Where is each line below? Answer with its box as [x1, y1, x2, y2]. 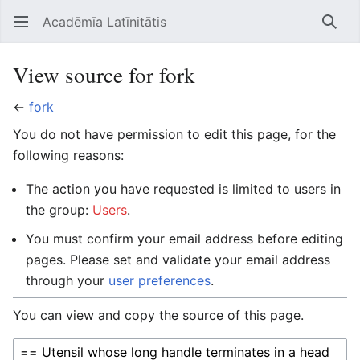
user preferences [108, 272, 211, 288]
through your [26, 272, 108, 288]
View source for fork [13, 59, 195, 89]
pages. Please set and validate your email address [26, 252, 330, 268]
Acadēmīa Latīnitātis [43, 14, 166, 30]
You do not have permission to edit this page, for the [13, 126, 336, 142]
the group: [26, 202, 92, 218]
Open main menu [23, 22, 34, 38]
